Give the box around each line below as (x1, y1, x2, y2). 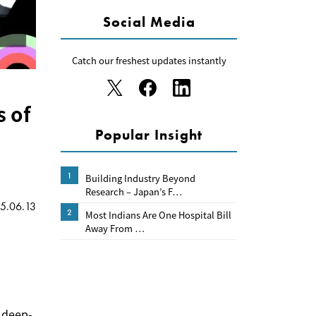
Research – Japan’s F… (85, 184, 183, 198)
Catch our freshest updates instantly (71, 54, 226, 67)
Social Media (102, 13, 195, 31)
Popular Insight (95, 126, 202, 144)
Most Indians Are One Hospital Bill (85, 207, 231, 221)
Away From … (85, 221, 145, 235)
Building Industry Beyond (85, 171, 195, 185)
